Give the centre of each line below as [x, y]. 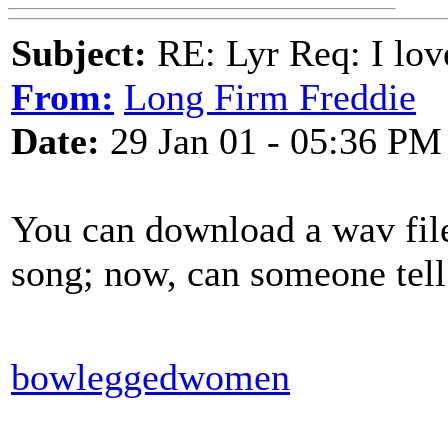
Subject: [79, 53]
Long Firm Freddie [270, 97]
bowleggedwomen [150, 377]
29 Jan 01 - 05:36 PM [271, 141]
